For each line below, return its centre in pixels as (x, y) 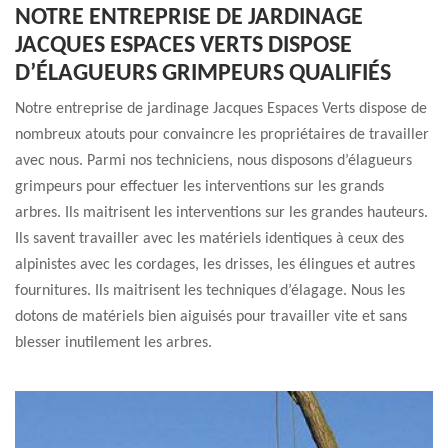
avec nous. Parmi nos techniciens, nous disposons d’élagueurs (213, 161)
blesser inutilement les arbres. (113, 343)
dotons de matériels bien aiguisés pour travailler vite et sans (211, 317)
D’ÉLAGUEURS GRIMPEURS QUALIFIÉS (203, 74)
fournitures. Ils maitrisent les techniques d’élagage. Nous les (210, 291)
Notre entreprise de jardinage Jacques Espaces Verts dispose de (221, 109)
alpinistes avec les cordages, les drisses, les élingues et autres (215, 265)
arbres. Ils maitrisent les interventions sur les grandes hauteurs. (221, 213)
